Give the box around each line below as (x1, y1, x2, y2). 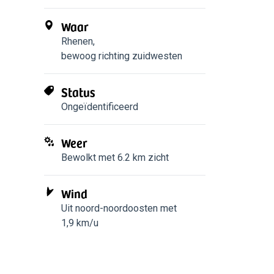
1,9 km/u (61, 217, 98, 229)
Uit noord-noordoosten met (61, 202, 177, 214)
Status (61, 83, 95, 101)
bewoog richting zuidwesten (61, 50, 182, 62)
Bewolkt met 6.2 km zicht (61, 152, 169, 163)
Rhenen (61, 35, 93, 47)
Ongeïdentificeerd (61, 101, 138, 113)
